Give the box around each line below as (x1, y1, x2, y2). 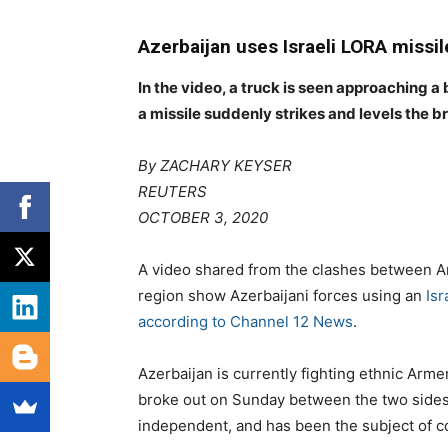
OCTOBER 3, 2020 (138, 208, 268, 228)
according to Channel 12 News (138, 312, 353, 332)
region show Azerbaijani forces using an (138, 286, 426, 306)
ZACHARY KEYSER (160, 156, 292, 176)
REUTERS (138, 182, 207, 202)
